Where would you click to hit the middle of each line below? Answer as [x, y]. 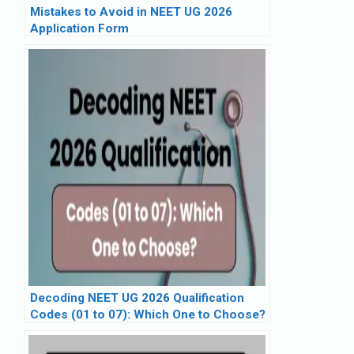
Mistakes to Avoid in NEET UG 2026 [131, 12]
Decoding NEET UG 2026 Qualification [137, 298]
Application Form [79, 29]
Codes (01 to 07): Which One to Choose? [148, 315]
